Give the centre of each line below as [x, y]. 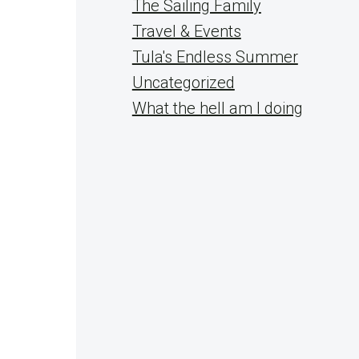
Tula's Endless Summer [215, 57]
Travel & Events [186, 31]
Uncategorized [183, 83]
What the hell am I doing [217, 108]
